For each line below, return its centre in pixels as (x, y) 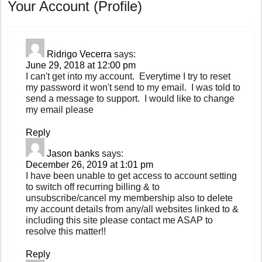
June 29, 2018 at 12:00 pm (81, 65)
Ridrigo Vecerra (80, 54)
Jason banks (73, 153)
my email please (60, 109)
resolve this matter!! (66, 231)
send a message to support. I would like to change (130, 98)
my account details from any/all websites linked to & (132, 209)
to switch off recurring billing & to (93, 187)
